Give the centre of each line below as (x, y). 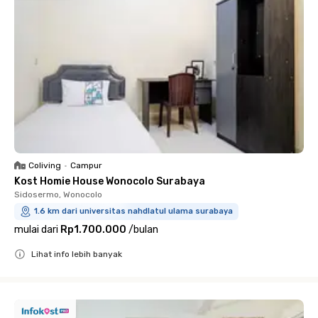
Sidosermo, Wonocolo (58, 194)
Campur (86, 165)
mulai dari (36, 230)
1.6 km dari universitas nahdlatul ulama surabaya (133, 211)
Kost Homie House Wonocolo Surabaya (110, 181)
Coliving (45, 165)
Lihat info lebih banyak (77, 254)
